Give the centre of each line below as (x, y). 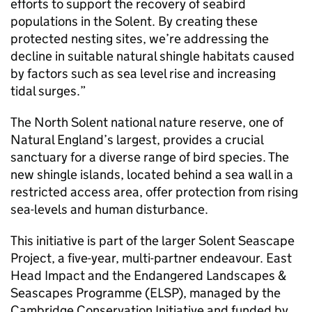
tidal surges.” (48, 91)
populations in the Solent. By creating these (134, 21)
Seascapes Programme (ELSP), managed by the (146, 293)
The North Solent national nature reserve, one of (147, 122)
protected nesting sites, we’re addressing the (140, 39)
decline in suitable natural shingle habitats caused (153, 56)
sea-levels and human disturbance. (109, 209)
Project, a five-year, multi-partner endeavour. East (151, 258)
